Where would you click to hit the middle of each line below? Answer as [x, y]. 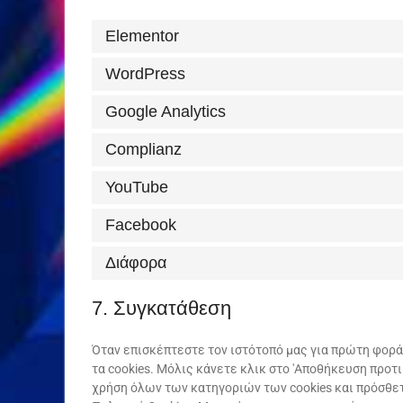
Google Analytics [166, 112]
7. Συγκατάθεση [161, 308]
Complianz [143, 149]
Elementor [142, 36]
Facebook [141, 225]
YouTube [137, 187]
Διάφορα [136, 263]
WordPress [145, 74]
